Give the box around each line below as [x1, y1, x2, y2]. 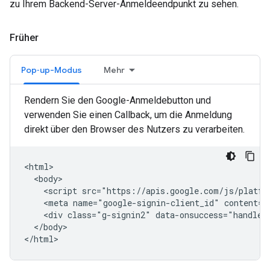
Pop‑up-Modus [21, 64, 82, 75]
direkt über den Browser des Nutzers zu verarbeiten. [24, 124, 245, 135]
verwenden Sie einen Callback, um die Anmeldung [24, 109, 232, 121]
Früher [10, 32, 39, 43]
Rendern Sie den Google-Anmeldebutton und [24, 95, 211, 106]
